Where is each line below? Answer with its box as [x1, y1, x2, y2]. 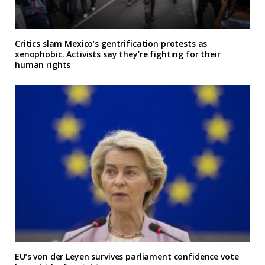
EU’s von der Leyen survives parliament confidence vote [15, 251, 239, 263]
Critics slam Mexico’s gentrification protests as [15, 37, 208, 49]
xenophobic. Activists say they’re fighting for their [15, 48, 221, 60]
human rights [15, 59, 71, 70]
